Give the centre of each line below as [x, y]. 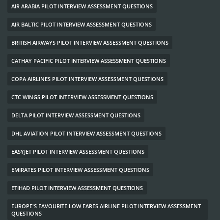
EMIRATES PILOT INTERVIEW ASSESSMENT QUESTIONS [80, 169]
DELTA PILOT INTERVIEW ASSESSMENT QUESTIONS [76, 115]
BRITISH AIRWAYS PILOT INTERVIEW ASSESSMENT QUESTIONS [90, 42]
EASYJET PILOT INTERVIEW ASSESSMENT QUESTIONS [78, 151]
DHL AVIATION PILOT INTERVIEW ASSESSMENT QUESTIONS [86, 133]
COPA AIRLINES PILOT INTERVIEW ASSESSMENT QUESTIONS [87, 79]
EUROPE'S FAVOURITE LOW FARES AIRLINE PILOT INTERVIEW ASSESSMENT [106, 206]
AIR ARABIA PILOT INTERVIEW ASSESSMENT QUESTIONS [82, 6]
